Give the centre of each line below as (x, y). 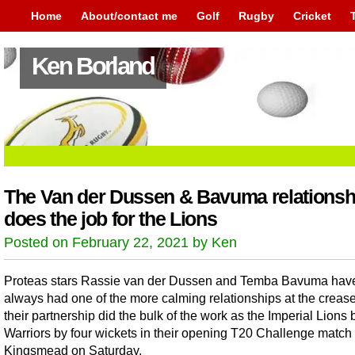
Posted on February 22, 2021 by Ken (120, 242)
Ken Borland (93, 66)
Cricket (312, 16)
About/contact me (129, 16)
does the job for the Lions (111, 219)
